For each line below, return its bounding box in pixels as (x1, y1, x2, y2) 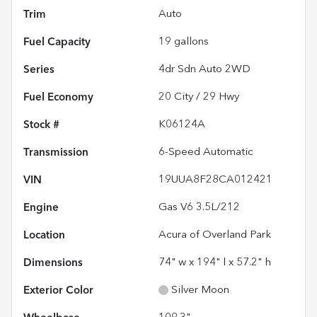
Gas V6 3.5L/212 (158, 202, 240, 213)
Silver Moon (171, 284, 229, 296)
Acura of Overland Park (158, 229, 271, 241)
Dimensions (23, 257, 83, 269)
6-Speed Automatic (158, 146, 253, 158)
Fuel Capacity (23, 36, 91, 48)
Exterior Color (23, 284, 93, 296)
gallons (171, 36, 209, 47)
